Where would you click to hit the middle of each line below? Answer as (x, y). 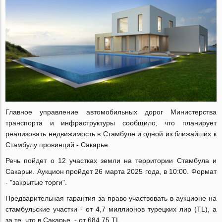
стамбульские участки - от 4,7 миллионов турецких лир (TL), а (111, 209)
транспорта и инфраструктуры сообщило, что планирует (111, 123)
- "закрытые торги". (37, 183)
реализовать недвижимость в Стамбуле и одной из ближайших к (111, 134)
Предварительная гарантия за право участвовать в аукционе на (111, 198)
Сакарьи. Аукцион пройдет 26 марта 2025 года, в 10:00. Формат (111, 172)
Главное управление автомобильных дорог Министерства (111, 112)
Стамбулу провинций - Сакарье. (59, 145)
